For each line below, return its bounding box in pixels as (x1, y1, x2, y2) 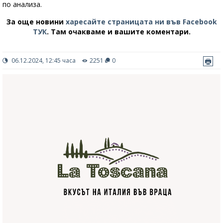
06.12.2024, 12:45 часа (10, 56, 76, 65)
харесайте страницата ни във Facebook (65, 16, 217, 26)
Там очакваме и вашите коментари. (50, 26, 191, 36)
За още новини (6, 16, 66, 26)
